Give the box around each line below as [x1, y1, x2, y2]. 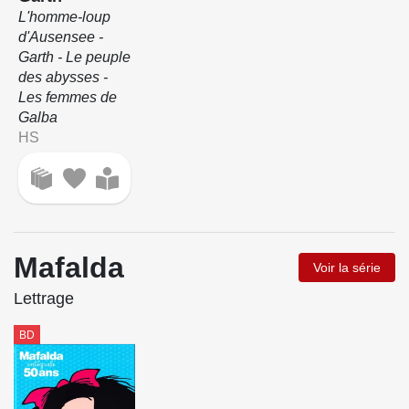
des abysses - [17, 69, 108, 86]
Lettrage [14, 288, 74, 308]
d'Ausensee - [17, 29, 103, 46]
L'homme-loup [17, 9, 110, 26]
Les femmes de [17, 89, 117, 106]
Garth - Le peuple [17, 49, 131, 66]
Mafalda [14, 250, 124, 284]
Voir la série [313, 259, 381, 275]
